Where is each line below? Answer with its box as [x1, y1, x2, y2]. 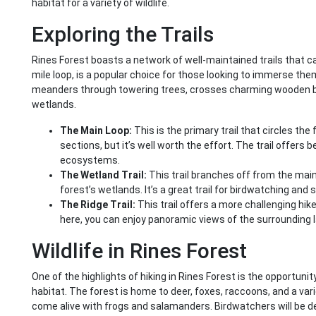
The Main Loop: [60, 125, 132, 137]
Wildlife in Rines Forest [32, 238, 247, 264]
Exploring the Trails [32, 22, 214, 47]
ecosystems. [60, 154, 120, 166]
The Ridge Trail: [60, 199, 135, 211]
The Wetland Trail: [60, 169, 147, 181]
